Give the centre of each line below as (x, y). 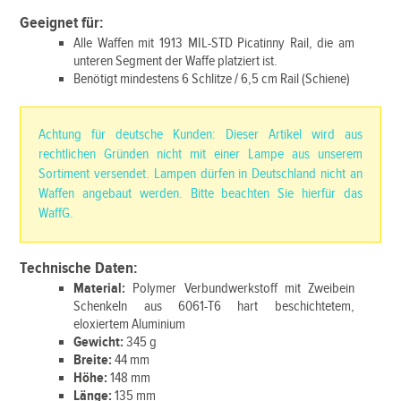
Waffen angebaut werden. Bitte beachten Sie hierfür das (200, 194)
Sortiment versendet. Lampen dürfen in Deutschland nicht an (200, 174)
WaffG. (56, 213)
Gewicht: (100, 342)
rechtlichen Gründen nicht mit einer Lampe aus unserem (200, 154)
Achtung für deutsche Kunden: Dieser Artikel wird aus (200, 135)
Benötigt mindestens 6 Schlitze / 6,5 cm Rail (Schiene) (212, 79)
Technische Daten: (79, 268)
